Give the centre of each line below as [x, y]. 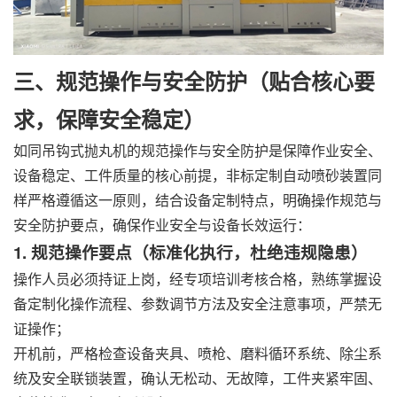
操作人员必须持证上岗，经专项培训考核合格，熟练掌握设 [198, 279]
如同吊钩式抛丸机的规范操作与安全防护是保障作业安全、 [198, 151]
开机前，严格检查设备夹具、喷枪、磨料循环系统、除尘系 [198, 354]
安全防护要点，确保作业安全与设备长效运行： [162, 225]
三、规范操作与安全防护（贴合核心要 [194, 81]
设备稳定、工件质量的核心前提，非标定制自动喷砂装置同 [198, 175]
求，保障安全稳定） [109, 119]
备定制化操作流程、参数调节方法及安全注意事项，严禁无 [198, 304]
